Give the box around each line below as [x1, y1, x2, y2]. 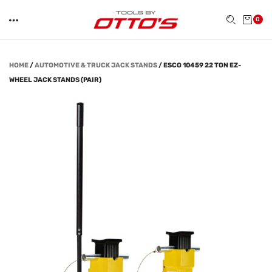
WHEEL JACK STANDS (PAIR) [9, 76, 101, 84]
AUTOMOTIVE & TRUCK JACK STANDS [35, 61, 157, 69]
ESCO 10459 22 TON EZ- [163, 61, 241, 69]
